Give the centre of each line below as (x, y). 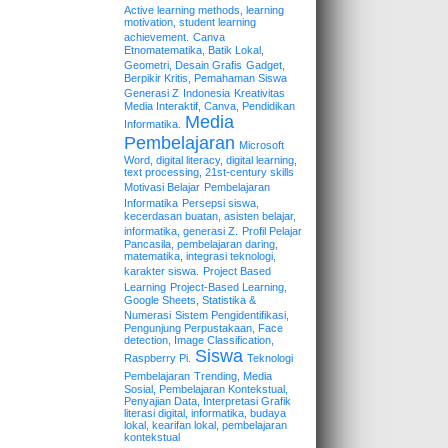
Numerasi (147, 315)
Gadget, (265, 65)
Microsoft (261, 145)
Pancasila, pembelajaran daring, (201, 244)
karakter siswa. (161, 271)
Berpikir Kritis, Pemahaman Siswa (205, 78)
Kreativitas (259, 93)
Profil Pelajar (272, 231)
